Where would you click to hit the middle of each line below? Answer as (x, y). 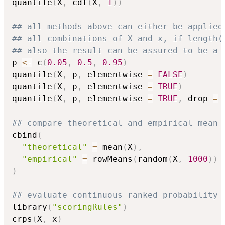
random (153, 159)
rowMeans (110, 159)
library (30, 207)
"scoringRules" (87, 207)
